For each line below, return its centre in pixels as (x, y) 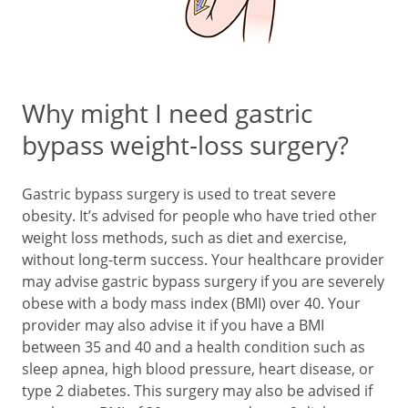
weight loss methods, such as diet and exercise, (184, 238)
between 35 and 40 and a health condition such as (194, 347)
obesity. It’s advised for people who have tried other (199, 216)
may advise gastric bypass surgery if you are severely (203, 281)
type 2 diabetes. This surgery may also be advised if (197, 391)
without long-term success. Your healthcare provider (203, 260)
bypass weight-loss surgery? (185, 145)
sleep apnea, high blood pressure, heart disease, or (198, 369)
